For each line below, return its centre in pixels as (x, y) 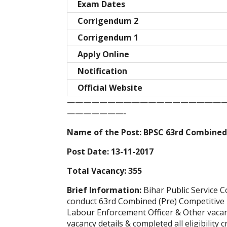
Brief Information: (105, 190)
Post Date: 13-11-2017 (110, 152)
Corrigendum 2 (108, 21)
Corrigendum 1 (108, 38)
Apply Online (104, 54)
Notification (102, 71)
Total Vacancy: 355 (104, 171)
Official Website (110, 88)
